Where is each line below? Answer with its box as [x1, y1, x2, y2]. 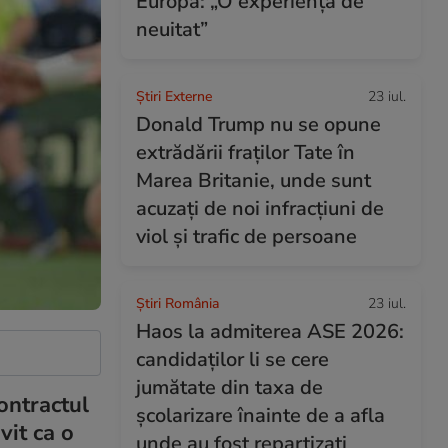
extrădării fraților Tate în [136, 139, 355, 166]
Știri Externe [136, 87, 212, 106]
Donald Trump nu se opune [136, 111, 381, 138]
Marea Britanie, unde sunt [136, 167, 371, 194]
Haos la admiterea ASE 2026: [136, 318, 404, 345]
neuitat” [136, 16, 208, 43]
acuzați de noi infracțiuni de [136, 195, 384, 222]
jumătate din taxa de [136, 374, 323, 401]
